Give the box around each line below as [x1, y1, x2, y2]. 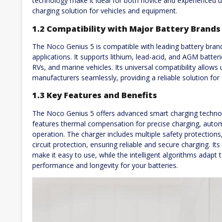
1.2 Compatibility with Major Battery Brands [32, 23, 221, 34]
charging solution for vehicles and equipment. [32, 6, 177, 16]
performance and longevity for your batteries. [32, 160, 178, 170]
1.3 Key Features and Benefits [32, 90, 157, 101]
